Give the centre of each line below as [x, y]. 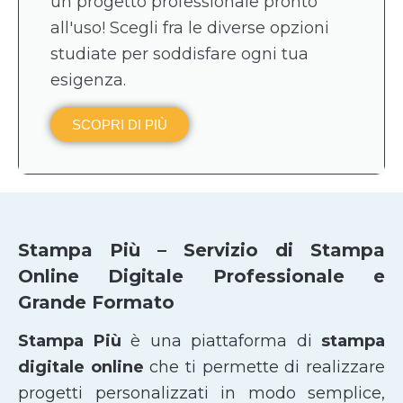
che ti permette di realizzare [264, 367]
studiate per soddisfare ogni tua [179, 54]
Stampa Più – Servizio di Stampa [201, 250]
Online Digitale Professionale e [201, 276]
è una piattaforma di [221, 340]
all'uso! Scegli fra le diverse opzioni [190, 27]
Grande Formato [96, 302]
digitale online [81, 367]
